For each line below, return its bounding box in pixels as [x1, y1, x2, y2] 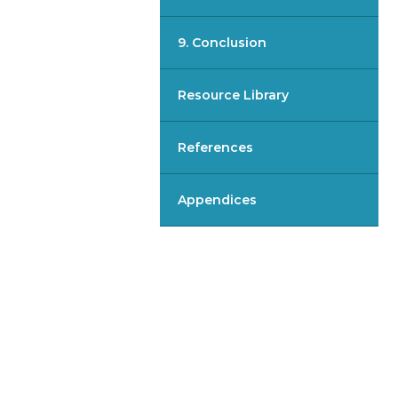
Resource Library [177, 87, 289, 104]
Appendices [177, 192, 257, 209]
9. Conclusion [177, 35, 267, 52]
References [177, 139, 253, 156]
